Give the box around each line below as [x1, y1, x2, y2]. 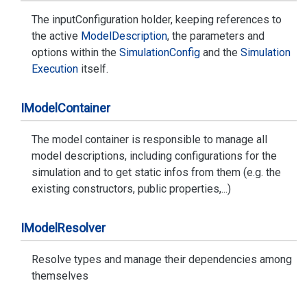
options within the [32, 46, 119, 59]
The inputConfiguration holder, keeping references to [32, 13, 282, 26]
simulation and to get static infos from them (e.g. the [32, 166, 281, 179]
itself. [78, 62, 108, 75]
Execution [32, 62, 78, 75]
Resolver [58, 221, 106, 235]
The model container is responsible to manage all [32, 133, 267, 146]
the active [32, 29, 81, 42]
